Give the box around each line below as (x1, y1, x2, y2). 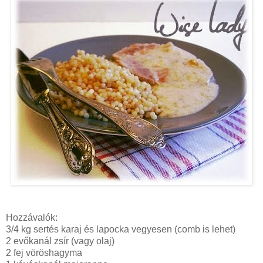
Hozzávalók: (6, 213, 58, 223)
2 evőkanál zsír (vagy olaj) (6, 236, 114, 247)
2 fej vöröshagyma (6, 248, 82, 258)
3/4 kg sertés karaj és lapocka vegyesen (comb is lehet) (6, 224, 235, 235)
